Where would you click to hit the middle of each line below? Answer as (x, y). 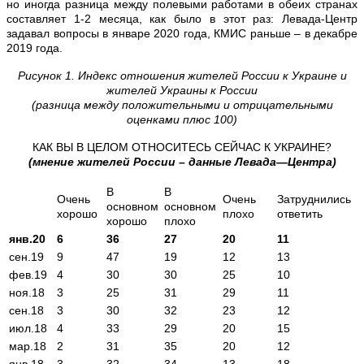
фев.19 (28, 274)
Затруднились (314, 199)
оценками (153, 119)
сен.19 (26, 256)
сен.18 (26, 310)
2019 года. (35, 48)
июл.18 (28, 328)
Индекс (97, 75)
